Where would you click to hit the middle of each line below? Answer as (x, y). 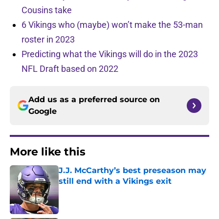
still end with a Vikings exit (115, 181)
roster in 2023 (48, 40)
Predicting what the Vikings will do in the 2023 (110, 54)
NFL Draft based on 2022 (70, 69)
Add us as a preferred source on (94, 100)
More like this (48, 152)
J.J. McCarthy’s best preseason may (132, 171)
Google (43, 111)
